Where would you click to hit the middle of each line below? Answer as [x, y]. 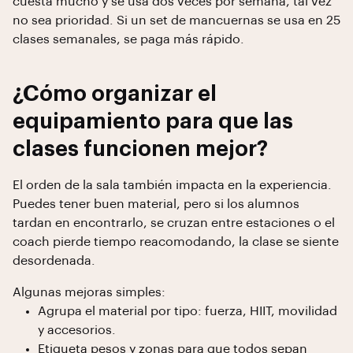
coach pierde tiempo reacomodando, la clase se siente [176, 242]
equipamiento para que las [153, 122]
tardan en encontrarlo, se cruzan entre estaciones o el [174, 223]
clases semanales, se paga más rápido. [128, 39]
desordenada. [54, 261]
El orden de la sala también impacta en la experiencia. [172, 185]
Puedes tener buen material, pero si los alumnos [156, 204]
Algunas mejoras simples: [89, 292]
